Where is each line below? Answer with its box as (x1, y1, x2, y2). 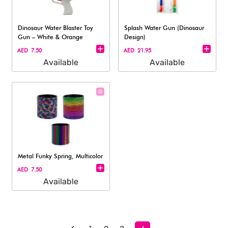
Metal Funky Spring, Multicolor (18, 152, 103, 160)
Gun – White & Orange (18, 33, 83, 41)
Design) (124, 33, 146, 41)
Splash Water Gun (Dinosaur (124, 24, 205, 32)
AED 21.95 (124, 47, 152, 54)
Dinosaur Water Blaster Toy (18, 24, 94, 32)
